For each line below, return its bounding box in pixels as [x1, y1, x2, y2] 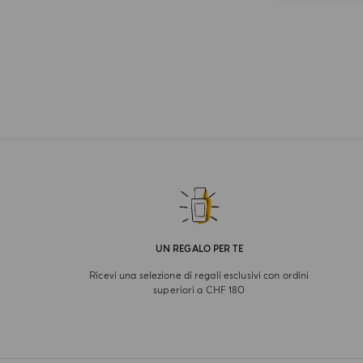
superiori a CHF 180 [153, 284, 246, 297]
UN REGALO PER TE [155, 244, 243, 254]
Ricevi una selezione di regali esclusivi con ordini [89, 270, 310, 282]
